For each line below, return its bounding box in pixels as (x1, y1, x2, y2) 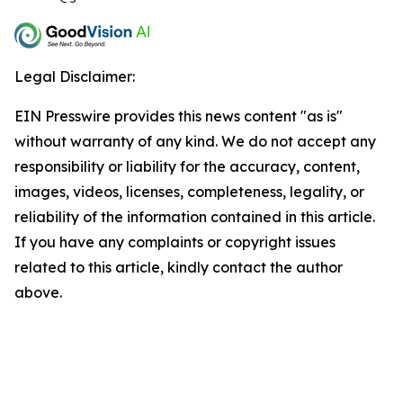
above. (14, 282, 62, 301)
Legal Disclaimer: (14, 67, 135, 85)
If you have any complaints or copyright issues (14, 232, 336, 251)
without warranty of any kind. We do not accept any (14, 131, 376, 150)
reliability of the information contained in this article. (14, 207, 375, 226)
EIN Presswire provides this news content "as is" (14, 106, 343, 125)
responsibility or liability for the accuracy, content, (14, 157, 360, 175)
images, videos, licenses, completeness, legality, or (14, 182, 364, 201)
